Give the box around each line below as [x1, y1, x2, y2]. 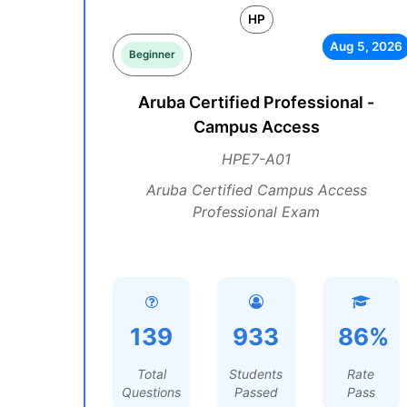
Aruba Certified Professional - [138, 93, 374, 112]
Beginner [129, 48, 175, 61]
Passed [233, 384, 278, 400]
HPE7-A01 [222, 150, 291, 168]
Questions [122, 384, 182, 400]
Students [229, 366, 283, 382]
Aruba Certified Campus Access [145, 181, 367, 199]
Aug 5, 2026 [329, 39, 402, 54]
